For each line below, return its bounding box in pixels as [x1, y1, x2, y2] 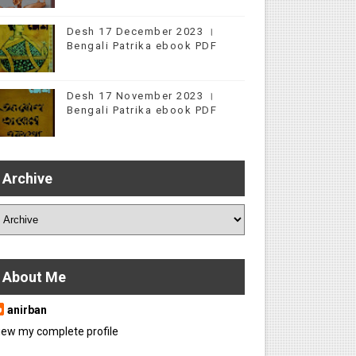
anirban [6, 304, 47, 316]
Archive [2, 170, 52, 187]
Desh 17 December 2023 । [66, 25, 216, 37]
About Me [2, 269, 66, 285]
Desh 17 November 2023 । [66, 90, 216, 102]
